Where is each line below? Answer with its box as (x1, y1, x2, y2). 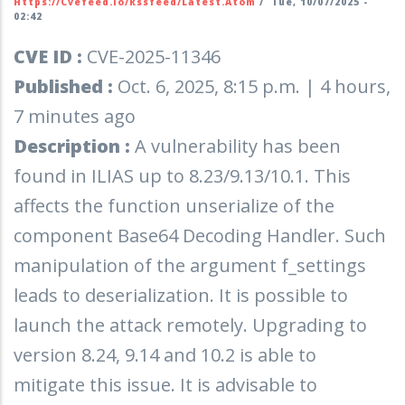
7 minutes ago (14, 103, 136, 128)
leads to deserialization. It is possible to (14, 282, 348, 307)
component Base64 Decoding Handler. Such (14, 222, 386, 248)
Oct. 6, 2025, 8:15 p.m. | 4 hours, (118, 73, 391, 99)
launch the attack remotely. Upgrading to (14, 312, 367, 337)
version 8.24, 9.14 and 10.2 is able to (14, 342, 316, 367)
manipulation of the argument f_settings (14, 252, 366, 278)
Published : (14, 73, 118, 99)
